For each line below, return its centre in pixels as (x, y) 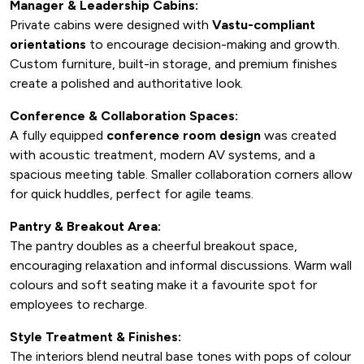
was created (299, 135)
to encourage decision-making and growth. (213, 44)
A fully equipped (58, 135)
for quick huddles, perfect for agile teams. (132, 194)
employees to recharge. (78, 304)
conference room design (184, 135)
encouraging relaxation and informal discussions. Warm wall (181, 265)
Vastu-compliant (264, 25)
